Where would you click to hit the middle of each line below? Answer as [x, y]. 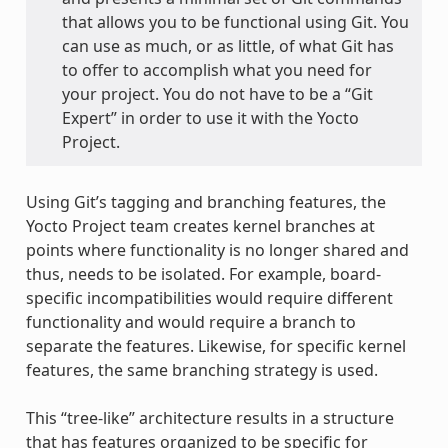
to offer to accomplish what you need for [216, 69]
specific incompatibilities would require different [209, 297]
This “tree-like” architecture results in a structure [209, 417]
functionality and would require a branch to [190, 321]
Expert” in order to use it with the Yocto [210, 117]
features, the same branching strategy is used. [201, 369]
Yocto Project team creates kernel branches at [200, 225]
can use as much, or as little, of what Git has [227, 45]
